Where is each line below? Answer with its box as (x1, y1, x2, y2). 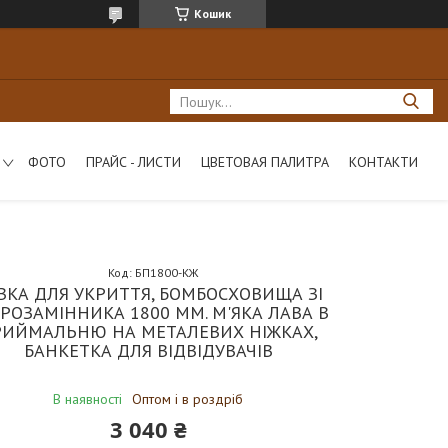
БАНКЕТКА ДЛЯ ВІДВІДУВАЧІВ (23, 339, 273, 362)
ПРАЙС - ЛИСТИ (85, 152, 181, 171)
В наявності (53, 390, 123, 408)
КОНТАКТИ (348, 152, 418, 171)
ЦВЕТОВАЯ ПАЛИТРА (200, 152, 329, 171)
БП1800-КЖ (135, 265, 199, 280)
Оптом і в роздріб (132, 390, 244, 408)
